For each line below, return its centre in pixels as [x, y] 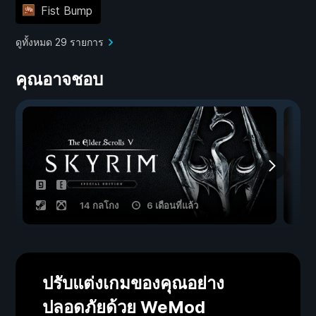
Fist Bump [66, 10]
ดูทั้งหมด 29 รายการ [60, 42]
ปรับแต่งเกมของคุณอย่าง [133, 284]
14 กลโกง [99, 206]
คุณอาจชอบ [59, 80]
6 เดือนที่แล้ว [172, 206]
